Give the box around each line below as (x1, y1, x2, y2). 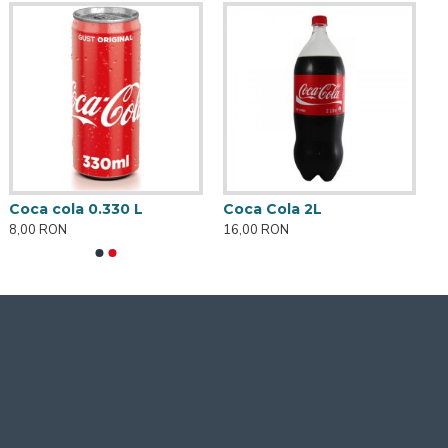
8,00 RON (9, 221, 68, 240)
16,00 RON (222, 221, 289, 240)
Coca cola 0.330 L (9, 200, 144, 219)
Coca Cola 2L (222, 200, 322, 219)
